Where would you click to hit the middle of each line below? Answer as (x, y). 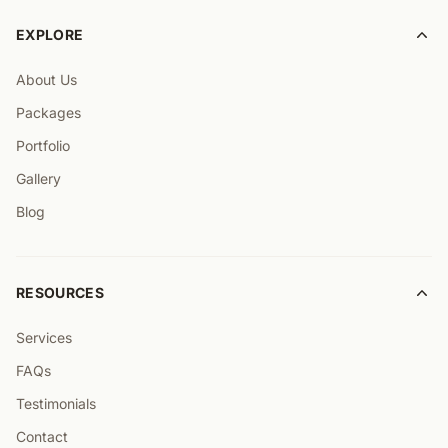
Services (44, 337)
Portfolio (43, 145)
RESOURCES (60, 292)
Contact (42, 436)
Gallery (38, 178)
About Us (46, 79)
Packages (48, 112)
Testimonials (56, 403)
